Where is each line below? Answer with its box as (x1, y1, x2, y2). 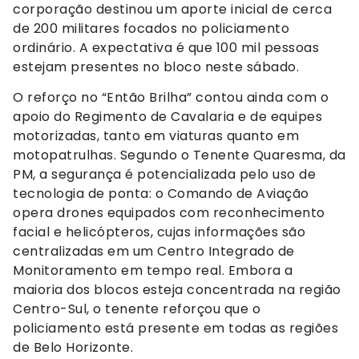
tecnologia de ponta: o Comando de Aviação (13, 184, 309, 203)
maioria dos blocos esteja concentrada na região (13, 280, 341, 299)
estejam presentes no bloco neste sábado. (13, 57, 299, 76)
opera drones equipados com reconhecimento (13, 203, 325, 222)
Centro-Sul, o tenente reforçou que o (13, 299, 260, 318)
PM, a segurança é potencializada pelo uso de (13, 164, 316, 184)
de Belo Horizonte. (13, 337, 133, 357)
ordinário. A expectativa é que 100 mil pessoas (13, 38, 319, 57)
